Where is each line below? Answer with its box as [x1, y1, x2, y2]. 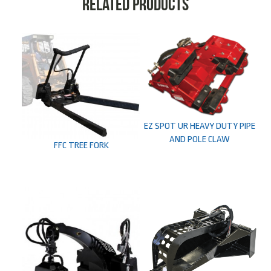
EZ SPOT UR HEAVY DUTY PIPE [144, 120, 256, 131]
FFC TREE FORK [53, 139, 109, 151]
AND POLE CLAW [169, 133, 230, 145]
